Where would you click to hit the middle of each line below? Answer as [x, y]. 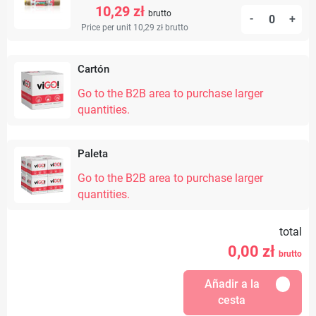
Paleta [93, 154]
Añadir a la [232, 285]
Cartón [93, 69]
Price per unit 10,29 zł [123, 28]
